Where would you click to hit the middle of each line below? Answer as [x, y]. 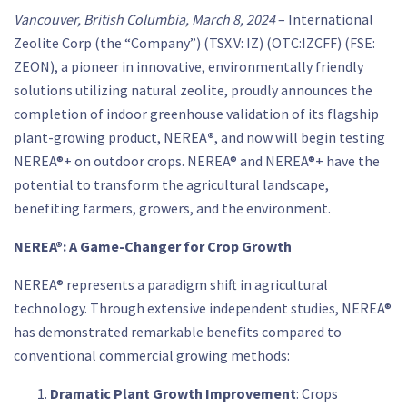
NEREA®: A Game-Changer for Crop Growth [153, 246]
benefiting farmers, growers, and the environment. [172, 208]
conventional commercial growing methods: [152, 355]
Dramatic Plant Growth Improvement [173, 393]
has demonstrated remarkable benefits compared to [178, 332]
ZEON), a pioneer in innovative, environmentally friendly [189, 66]
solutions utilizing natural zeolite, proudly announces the [193, 90]
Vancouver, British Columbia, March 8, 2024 [144, 19]
